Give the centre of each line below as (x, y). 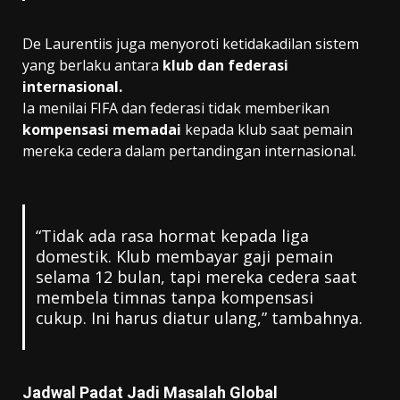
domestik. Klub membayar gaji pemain (184, 256)
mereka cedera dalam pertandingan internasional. (189, 150)
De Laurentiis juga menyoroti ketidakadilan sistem (191, 43)
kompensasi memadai (102, 129)
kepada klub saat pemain (267, 129)
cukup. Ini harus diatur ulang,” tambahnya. (199, 317)
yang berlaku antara (92, 65)
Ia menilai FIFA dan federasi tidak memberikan (176, 108)
